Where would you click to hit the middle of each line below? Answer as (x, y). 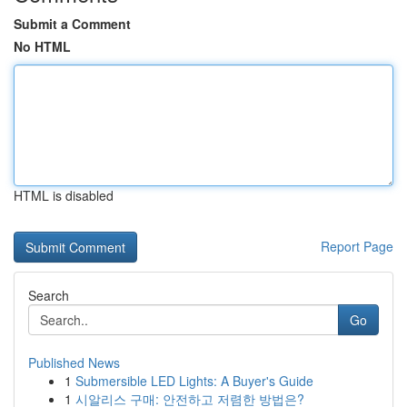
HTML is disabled (64, 195)
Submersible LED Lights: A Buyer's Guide (194, 381)
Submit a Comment (72, 24)
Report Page (357, 246)
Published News (74, 362)
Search (49, 295)
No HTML (42, 46)
